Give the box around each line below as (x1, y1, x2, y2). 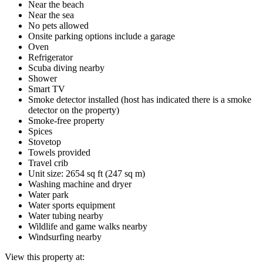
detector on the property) (28, 104, 119, 115)
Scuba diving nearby (28, 62, 104, 73)
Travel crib (28, 157, 68, 168)
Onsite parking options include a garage (28, 31, 175, 41)
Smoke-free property (28, 115, 104, 126)
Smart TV (28, 83, 65, 94)
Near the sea (28, 9, 74, 20)
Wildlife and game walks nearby (28, 221, 147, 231)
